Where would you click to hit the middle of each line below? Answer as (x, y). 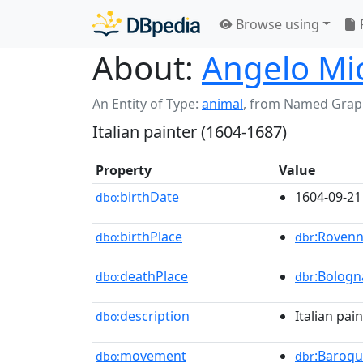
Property (124, 170)
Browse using (276, 24)
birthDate (149, 197)
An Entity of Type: (147, 104)
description (155, 316)
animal (222, 104)
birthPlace (151, 237)
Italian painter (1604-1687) (190, 132)
